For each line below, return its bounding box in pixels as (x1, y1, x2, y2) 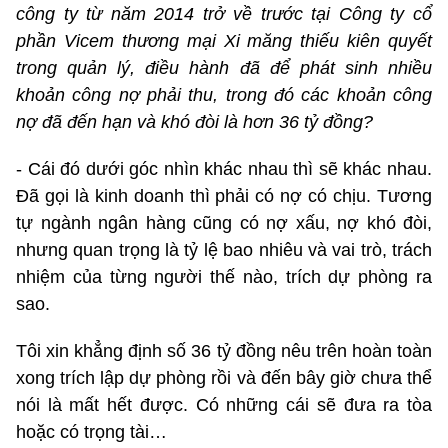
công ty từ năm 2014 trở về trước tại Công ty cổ (16, 3, 432, 24)
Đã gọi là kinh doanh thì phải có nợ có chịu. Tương (16, 185, 432, 206)
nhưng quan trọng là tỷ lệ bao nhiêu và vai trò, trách (16, 239, 432, 260)
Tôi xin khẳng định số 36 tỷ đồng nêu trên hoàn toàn (16, 340, 432, 361)
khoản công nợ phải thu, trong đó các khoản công (16, 84, 432, 105)
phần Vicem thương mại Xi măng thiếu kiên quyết (16, 30, 432, 51)
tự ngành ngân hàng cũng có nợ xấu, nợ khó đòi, (16, 212, 432, 233)
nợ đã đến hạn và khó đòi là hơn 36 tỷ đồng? (16, 111, 373, 132)
